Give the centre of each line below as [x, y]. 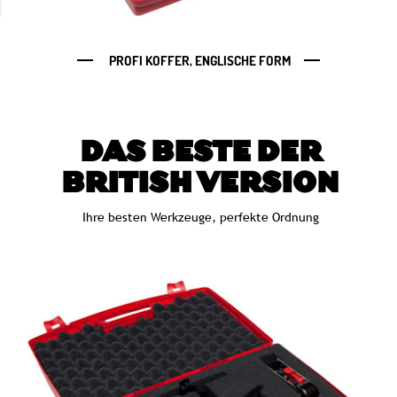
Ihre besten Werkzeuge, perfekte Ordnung [200, 217]
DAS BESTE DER [200, 154]
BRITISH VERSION [200, 185]
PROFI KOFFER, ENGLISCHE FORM [198, 60]
